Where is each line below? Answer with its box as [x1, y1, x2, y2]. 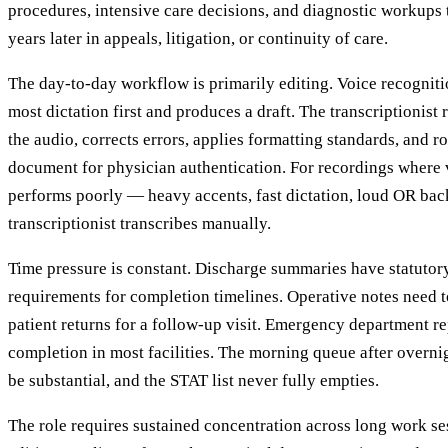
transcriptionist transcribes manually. [8, 213, 271, 233]
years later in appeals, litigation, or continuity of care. [8, 28, 388, 48]
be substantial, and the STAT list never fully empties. [8, 370, 379, 390]
